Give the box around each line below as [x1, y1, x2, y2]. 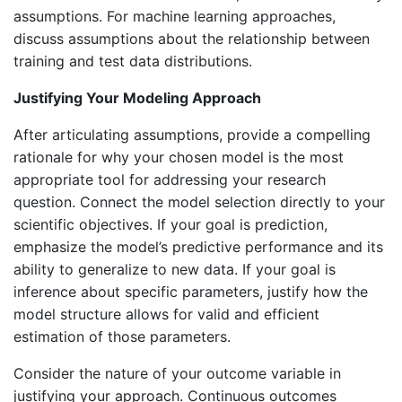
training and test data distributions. [13, 51, 252, 70]
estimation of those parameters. [13, 327, 231, 345]
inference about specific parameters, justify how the [13, 282, 368, 301]
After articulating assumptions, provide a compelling [13, 125, 371, 144]
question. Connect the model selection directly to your [13, 192, 385, 211]
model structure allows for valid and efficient [13, 304, 319, 323]
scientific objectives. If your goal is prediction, [13, 214, 328, 233]
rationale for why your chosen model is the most [13, 147, 344, 166]
